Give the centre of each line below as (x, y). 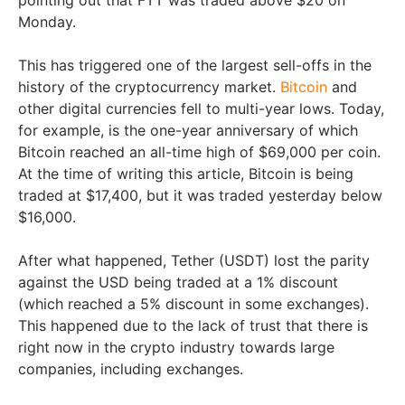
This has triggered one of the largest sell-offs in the (195, 65)
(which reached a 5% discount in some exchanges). (193, 303)
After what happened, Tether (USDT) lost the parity (194, 260)
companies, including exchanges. (133, 368)
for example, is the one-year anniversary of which (188, 130)
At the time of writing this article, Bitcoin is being (186, 173)
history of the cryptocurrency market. (149, 86)
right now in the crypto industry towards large (176, 347)
